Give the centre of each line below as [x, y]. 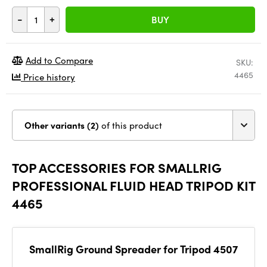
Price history [48, 77]
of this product [132, 125]
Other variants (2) [94, 125]
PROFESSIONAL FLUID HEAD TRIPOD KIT [133, 185]
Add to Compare [59, 60]
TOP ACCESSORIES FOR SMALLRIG [117, 167]
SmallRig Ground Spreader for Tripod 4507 [133, 249]
